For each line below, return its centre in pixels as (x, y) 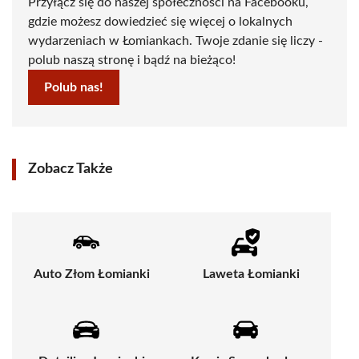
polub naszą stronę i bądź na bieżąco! (132, 61)
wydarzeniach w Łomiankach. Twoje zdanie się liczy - (175, 41)
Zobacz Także (71, 169)
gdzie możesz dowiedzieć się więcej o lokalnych (160, 22)
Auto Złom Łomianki (92, 274)
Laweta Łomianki (251, 274)
